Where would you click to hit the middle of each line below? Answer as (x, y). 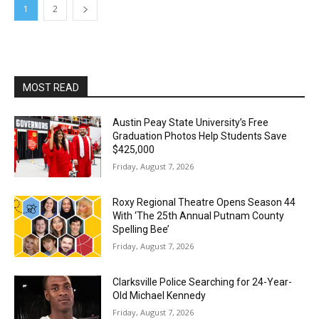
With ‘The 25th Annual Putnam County (199, 215)
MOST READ (51, 88)
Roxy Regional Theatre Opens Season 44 (204, 202)
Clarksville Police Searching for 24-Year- (203, 282)
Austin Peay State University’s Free (191, 123)
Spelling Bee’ (141, 229)
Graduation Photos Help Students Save (200, 136)
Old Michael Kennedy (159, 295)
